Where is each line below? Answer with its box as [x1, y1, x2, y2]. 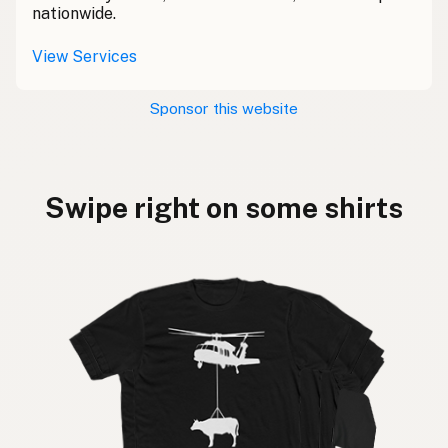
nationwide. [32, 4, 116, 24]
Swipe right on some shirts [45, 191, 403, 225]
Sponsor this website [150, 100, 298, 118]
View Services [32, 47, 137, 67]
